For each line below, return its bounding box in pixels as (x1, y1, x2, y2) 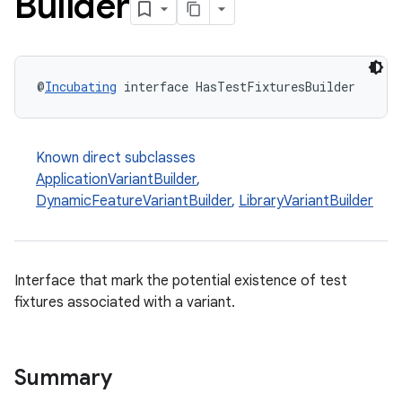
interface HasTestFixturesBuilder (117, 78, 355, 95)
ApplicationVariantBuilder (36, 170, 197, 188)
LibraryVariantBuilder (239, 192, 373, 210)
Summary (14, 364, 112, 391)
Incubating (45, 78, 117, 95)
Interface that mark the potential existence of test (14, 272, 347, 290)
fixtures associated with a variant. (14, 293, 235, 311)
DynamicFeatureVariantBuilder (36, 192, 232, 210)
